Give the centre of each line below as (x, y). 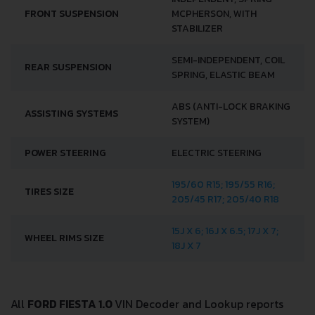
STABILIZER (197, 28)
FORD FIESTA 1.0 (71, 303)
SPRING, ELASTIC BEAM (223, 75)
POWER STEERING (65, 153)
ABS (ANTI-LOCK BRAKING (231, 106)
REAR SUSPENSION (68, 67)
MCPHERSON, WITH (214, 13)
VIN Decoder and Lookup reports (199, 303)
